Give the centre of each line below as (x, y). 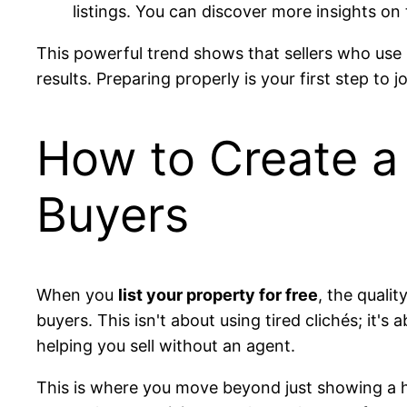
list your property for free (218, 295)
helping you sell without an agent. (166, 346)
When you (77, 295)
